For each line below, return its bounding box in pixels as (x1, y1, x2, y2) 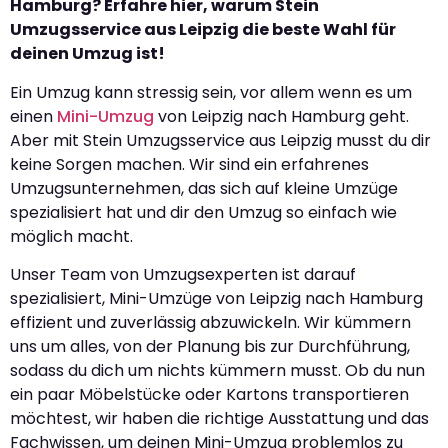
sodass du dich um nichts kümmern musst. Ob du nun (10, 359, 425, 383)
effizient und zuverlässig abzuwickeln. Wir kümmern (10, 311, 411, 335)
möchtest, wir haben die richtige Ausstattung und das (10, 407, 429, 431)
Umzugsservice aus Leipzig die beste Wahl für (10, 18, 396, 42)
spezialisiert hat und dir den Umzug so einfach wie (10, 200, 397, 224)
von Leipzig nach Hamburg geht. (154, 104, 409, 128)
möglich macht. (10, 224, 133, 248)
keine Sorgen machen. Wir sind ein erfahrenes (10, 152, 369, 176)
